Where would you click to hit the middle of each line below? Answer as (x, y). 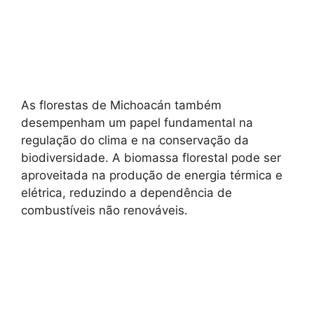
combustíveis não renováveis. (104, 210)
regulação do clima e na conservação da (135, 140)
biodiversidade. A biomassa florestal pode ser (151, 157)
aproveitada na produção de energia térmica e (152, 175)
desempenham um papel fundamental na (137, 122)
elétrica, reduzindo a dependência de (127, 192)
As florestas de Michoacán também (121, 105)
